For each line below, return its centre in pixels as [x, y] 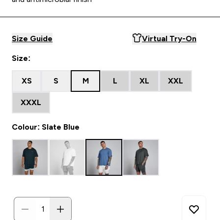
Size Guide [32, 39]
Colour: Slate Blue [46, 127]
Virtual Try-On [169, 39]
